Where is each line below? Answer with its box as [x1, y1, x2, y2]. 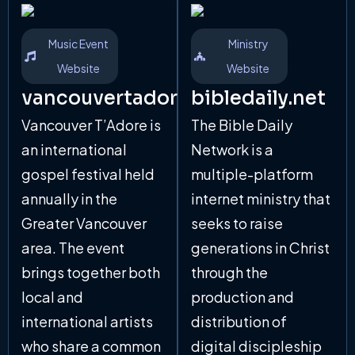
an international [21, 140, 127, 159]
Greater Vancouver [21, 214, 147, 233]
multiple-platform [191, 165, 313, 184]
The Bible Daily [191, 116, 292, 135]
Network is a [191, 140, 273, 159]
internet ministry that [191, 189, 330, 208]
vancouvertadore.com [21, 86, 238, 111]
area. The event [21, 239, 124, 258]
